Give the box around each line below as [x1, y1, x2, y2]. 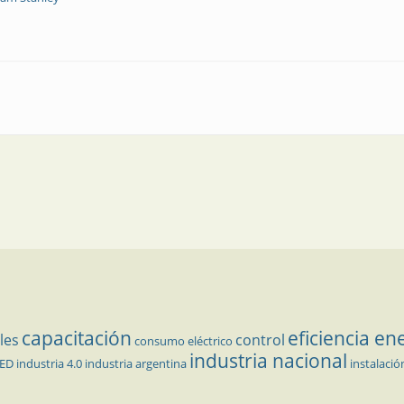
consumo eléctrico [134, 333, 233, 349]
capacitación [22, 326, 132, 351]
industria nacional [189, 348, 347, 373]
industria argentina [85, 355, 187, 372]
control [235, 330, 285, 350]
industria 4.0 [16, 355, 82, 372]
